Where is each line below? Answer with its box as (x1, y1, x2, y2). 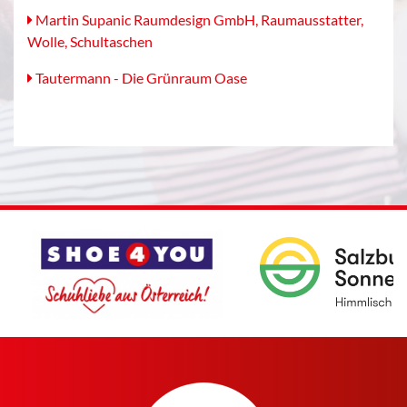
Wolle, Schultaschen (27, 33, 153, 51)
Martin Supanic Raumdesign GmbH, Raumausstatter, (33, 11, 363, 29)
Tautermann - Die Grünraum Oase (33, 69, 247, 87)
